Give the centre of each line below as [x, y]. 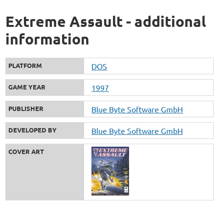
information [48, 39]
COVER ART [26, 151]
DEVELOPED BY [33, 130]
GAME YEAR [27, 87]
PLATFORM [25, 65]
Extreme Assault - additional [106, 21]
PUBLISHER [26, 108]
